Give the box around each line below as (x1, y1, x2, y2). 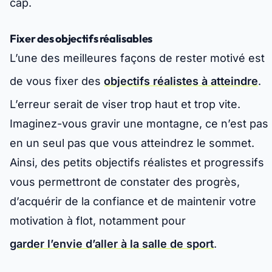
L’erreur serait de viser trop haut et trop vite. (10, 98, 240, 111)
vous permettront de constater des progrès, (10, 175, 240, 189)
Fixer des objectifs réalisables (10, 32, 152, 46)
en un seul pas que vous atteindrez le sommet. (10, 137, 254, 150)
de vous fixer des (10, 75, 104, 88)
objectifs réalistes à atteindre (104, 75, 258, 88)
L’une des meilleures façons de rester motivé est (10, 52, 265, 65)
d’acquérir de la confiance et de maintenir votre (10, 195, 256, 208)
